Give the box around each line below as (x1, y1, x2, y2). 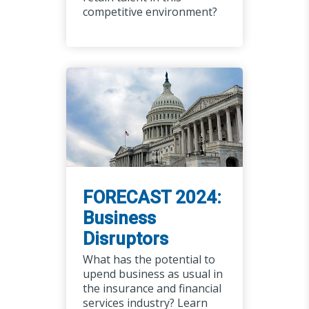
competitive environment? (82, 4, 217, 20)
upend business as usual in (82, 266, 223, 282)
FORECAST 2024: (82, 187, 221, 208)
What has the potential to (82, 252, 215, 268)
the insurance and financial (82, 281, 221, 297)
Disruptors (82, 228, 168, 250)
